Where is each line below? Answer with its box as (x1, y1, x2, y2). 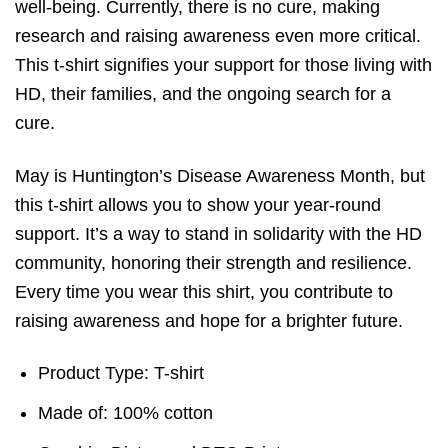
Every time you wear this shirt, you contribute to (15, 281, 393, 302)
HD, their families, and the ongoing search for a (15, 84, 391, 105)
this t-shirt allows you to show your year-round (15, 194, 381, 215)
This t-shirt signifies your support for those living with (15, 55, 432, 76)
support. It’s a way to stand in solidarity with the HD (15, 223, 422, 244)
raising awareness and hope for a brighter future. (15, 310, 403, 331)
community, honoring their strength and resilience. (15, 252, 412, 273)
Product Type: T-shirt (38, 362, 205, 383)
